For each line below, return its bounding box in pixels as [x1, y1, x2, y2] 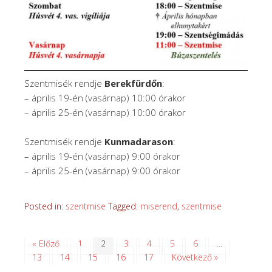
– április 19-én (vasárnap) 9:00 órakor [24, 149, 180, 162]
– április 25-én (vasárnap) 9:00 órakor [24, 164, 180, 177]
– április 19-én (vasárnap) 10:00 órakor [24, 91, 186, 104]
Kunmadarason [104, 135, 173, 148]
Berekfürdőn [104, 76, 162, 89]
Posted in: [24, 200, 66, 212]
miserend [140, 200, 177, 212]
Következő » [172, 251, 218, 263]
